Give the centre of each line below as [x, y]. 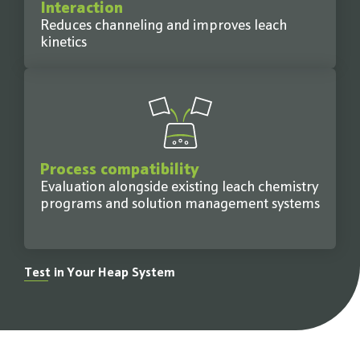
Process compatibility [119, 170]
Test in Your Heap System [100, 273]
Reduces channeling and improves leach [164, 27]
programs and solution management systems [180, 205]
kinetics [63, 43]
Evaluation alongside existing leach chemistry [179, 188]
